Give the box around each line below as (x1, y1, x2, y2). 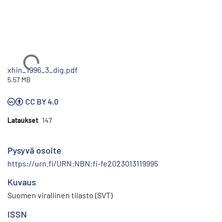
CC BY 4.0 (25, 96, 58, 106)
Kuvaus (7, 176, 36, 187)
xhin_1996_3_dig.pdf (7, 64, 78, 74)
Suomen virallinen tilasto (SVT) (7, 190, 112, 200)
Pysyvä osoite (7, 144, 61, 156)
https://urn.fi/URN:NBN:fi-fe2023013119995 (7, 158, 158, 168)
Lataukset (7, 115, 38, 124)
